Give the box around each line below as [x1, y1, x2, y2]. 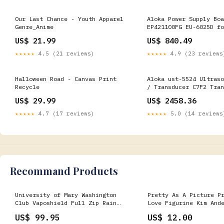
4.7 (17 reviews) [35, 110, 94, 117]
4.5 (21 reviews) [35, 50, 94, 57]
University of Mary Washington [15, 191, 116, 198]
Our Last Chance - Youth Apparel [15, 15, 123, 22]
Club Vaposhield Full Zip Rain [15, 199, 116, 206]
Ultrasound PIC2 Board [147, 31, 220, 38]
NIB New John [147, 207, 189, 214]
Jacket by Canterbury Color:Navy [15, 207, 123, 214]
